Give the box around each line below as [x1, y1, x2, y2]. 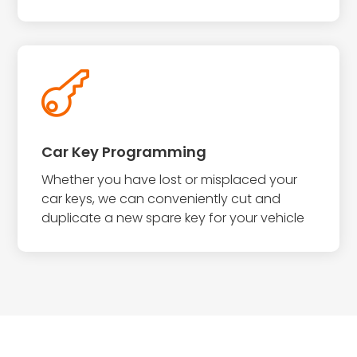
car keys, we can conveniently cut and [41, 189, 281, 208]
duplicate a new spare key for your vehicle [41, 208, 305, 227]
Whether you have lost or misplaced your [41, 170, 298, 189]
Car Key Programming [41, 141, 207, 162]
